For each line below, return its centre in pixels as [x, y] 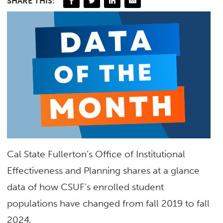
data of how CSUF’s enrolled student [86, 187]
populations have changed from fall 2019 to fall [109, 204]
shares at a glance [162, 171]
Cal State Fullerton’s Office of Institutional [96, 154]
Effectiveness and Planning [64, 171]
